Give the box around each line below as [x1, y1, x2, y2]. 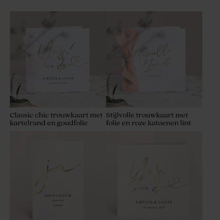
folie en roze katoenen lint [106, 119, 191, 128]
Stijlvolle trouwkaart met [106, 111, 188, 120]
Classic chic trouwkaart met [10, 111, 103, 120]
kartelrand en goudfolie [10, 119, 88, 128]
